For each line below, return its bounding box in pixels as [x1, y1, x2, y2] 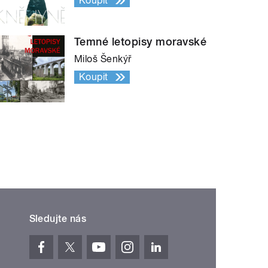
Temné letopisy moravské [74, 35, 207, 48]
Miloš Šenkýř [74, 53, 132, 65]
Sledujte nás [29, 212, 87, 224]
